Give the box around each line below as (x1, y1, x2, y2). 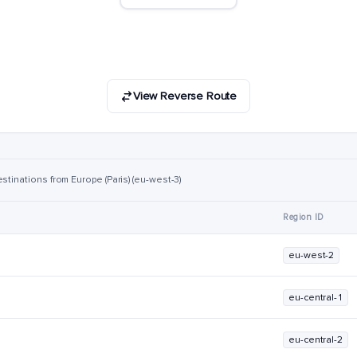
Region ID (283, 212, 324, 222)
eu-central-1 (288, 292, 343, 304)
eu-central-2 (288, 334, 343, 346)
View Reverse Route (132, 89, 237, 103)
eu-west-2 (288, 249, 335, 261)
